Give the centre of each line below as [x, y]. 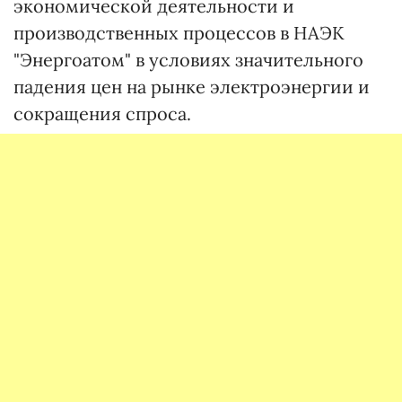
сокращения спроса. [102, 113]
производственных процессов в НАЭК [179, 32]
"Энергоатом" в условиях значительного [188, 59]
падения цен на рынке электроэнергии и [192, 86]
